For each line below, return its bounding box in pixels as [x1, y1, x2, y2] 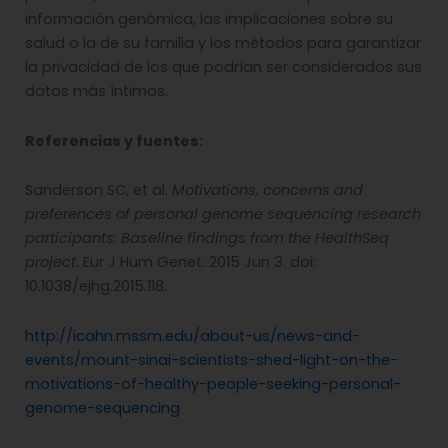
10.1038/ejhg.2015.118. [25, 276, 167, 297]
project [25, 252, 76, 273]
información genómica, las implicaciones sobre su [25, 9, 393, 30]
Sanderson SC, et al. [25, 180, 172, 201]
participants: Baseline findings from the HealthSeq [25, 228, 389, 249]
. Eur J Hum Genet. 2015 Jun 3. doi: [76, 252, 316, 273]
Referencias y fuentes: [25, 130, 203, 151]
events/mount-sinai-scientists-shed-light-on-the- [25, 349, 398, 370]
